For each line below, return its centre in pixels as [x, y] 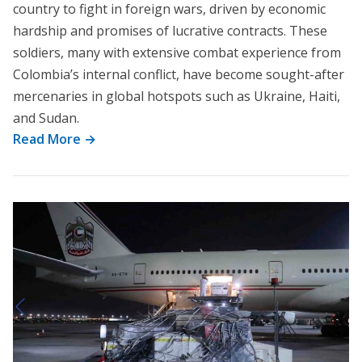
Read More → [55, 139]
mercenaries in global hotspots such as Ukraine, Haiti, [177, 96]
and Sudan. [46, 118]
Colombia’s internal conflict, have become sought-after [179, 74]
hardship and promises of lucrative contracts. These [170, 31]
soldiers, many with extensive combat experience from [177, 53]
